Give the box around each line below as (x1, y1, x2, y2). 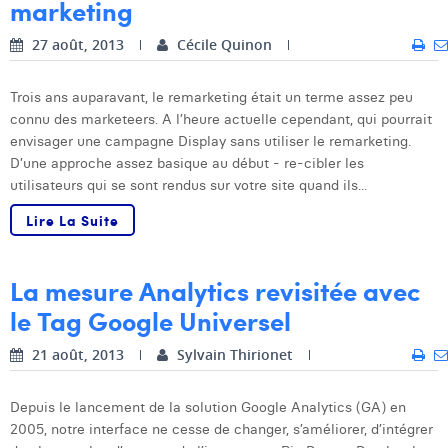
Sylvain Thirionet (177, 344, 293, 364)
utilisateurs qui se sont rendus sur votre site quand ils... (10, 175, 367, 194)
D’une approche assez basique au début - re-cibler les (10, 153, 364, 172)
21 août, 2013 (28, 344, 124, 364)
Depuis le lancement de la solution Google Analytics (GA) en (10, 397, 406, 416)
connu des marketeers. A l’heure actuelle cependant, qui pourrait (10, 109, 432, 128)
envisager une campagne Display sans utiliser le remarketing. (10, 131, 411, 150)
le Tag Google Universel (10, 301, 291, 339)
